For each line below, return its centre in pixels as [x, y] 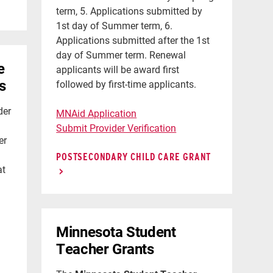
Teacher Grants [105, 248]
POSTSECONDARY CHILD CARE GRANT [134, 157]
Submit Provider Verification [116, 127]
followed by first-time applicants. [128, 83]
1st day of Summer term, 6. [115, 25]
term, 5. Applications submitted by [129, 10]
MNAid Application [97, 113]
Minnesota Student [116, 231]
